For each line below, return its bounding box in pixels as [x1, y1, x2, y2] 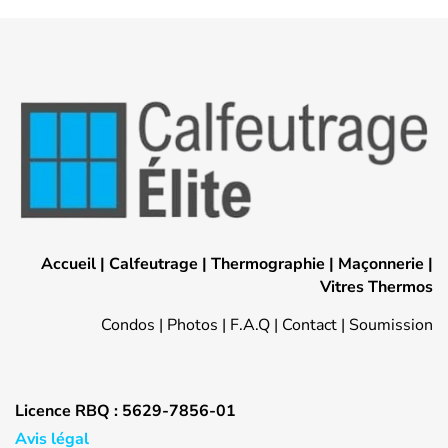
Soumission [349, 313, 433, 336]
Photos [167, 313, 218, 336]
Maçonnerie [338, 252, 424, 275]
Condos [101, 313, 155, 336]
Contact [282, 313, 337, 336]
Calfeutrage [109, 252, 198, 275]
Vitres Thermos [320, 275, 433, 298]
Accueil [41, 252, 96, 275]
